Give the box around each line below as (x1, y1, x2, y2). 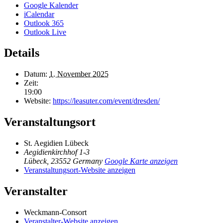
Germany (73, 157, 103, 166)
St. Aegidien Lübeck (24, 139, 89, 148)
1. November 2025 (49, 70, 109, 79)
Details (4, 46, 39, 60)
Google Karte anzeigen (105, 157, 178, 166)
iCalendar (24, 9, 54, 18)
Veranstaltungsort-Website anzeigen (24, 166, 135, 175)
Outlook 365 (24, 18, 64, 27)
